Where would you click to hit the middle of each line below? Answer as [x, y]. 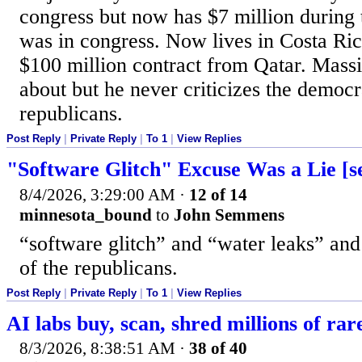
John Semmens [229, 215]
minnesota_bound [86, 215]
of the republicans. [99, 267]
